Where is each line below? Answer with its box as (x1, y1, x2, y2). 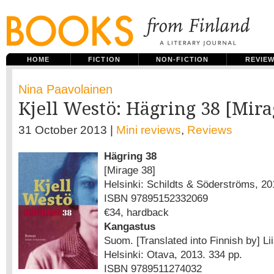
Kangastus (104, 220, 155, 232)
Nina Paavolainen (18, 83, 113, 96)
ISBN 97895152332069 (104, 192, 208, 204)
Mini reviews (116, 124, 181, 136)
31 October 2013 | (18, 124, 116, 136)
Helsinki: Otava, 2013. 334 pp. (104, 248, 242, 261)
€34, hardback (104, 206, 169, 218)
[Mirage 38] (104, 164, 155, 176)
